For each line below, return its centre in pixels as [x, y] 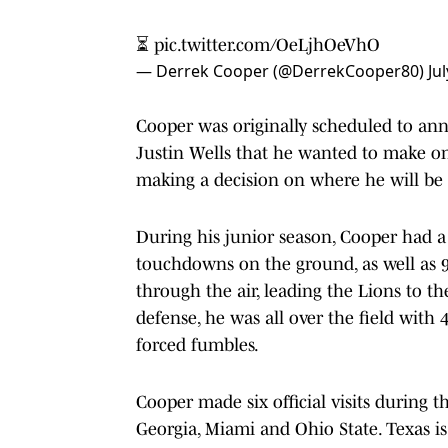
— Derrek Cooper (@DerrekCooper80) [282, 70]
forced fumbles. [197, 344]
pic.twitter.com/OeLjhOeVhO [267, 44]
